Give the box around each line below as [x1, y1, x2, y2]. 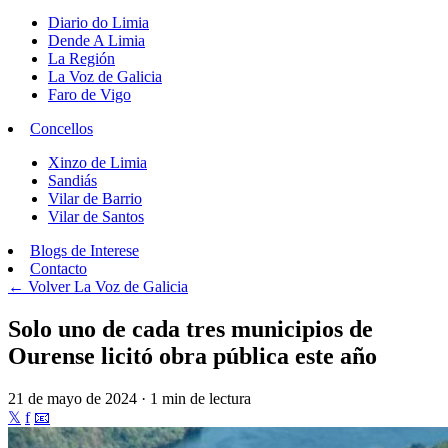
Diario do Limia [48, 14, 149, 31]
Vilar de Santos [48, 208, 144, 225]
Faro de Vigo [48, 86, 131, 103]
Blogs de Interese [30, 242, 139, 259]
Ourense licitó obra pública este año [8, 342, 377, 369]
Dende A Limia [48, 32, 145, 49]
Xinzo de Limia [48, 154, 147, 171]
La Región [48, 50, 115, 67]
